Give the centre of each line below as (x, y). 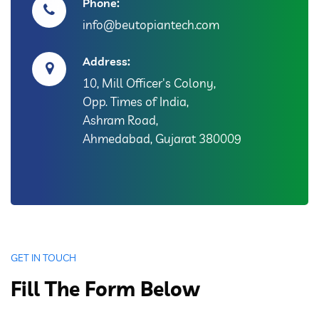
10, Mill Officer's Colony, (149, 83)
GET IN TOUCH (43, 258)
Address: (106, 61)
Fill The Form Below (105, 289)
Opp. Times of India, (136, 101)
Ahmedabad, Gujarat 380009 (162, 138)
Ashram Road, (120, 120)
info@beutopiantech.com (151, 25)
